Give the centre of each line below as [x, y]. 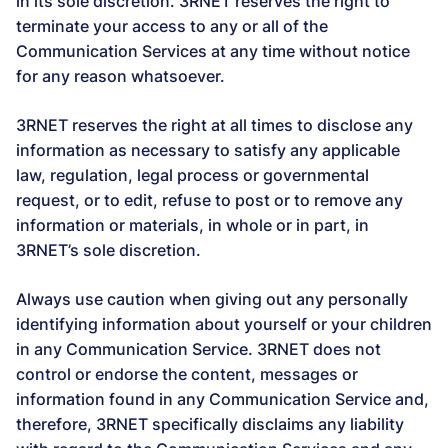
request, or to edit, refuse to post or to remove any [209, 200]
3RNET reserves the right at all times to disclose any [214, 125]
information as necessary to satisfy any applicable [208, 150]
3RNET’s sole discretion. [108, 250]
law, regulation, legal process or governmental [192, 175]
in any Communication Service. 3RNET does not [198, 349]
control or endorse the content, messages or [187, 374]
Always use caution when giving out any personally [212, 299]
